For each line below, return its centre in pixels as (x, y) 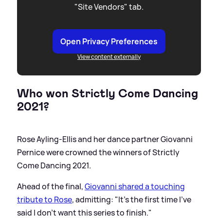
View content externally (109, 57)
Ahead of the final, (51, 187)
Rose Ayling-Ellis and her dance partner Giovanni (105, 139)
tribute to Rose (45, 200)
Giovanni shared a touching (135, 187)
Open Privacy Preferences (109, 42)
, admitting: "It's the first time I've (132, 200)
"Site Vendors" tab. (109, 7)
